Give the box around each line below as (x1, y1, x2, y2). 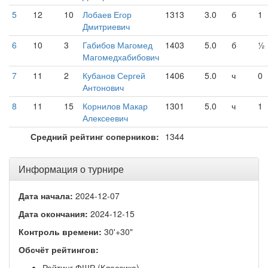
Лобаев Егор (83, 8, 132, 20)
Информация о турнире (19, 162, 124, 176)
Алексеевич (83, 112, 128, 124)
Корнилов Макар (83, 100, 148, 112)
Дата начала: (19, 190, 73, 202)
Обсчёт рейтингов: (19, 243, 99, 255)
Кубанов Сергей (83, 69, 145, 81)
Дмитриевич (83, 20, 130, 32)
